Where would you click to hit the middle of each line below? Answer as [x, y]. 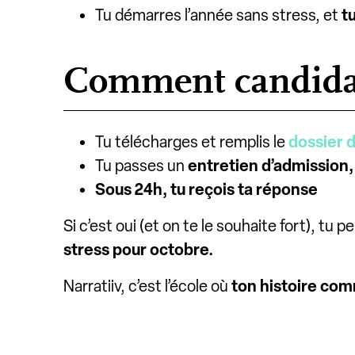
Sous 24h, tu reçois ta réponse [206, 189]
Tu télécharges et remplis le [192, 141]
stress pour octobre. [138, 249]
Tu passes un [141, 165]
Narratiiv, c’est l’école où [147, 286]
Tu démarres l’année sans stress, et [218, 15]
